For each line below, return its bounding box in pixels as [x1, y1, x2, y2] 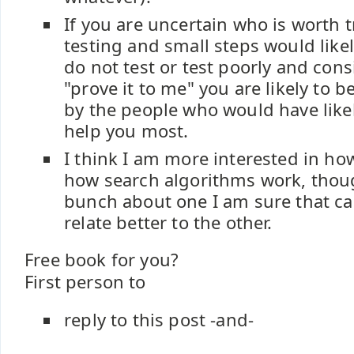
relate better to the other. [64, 211, 273, 234]
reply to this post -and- [64, 308, 254, 331]
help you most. [64, 119, 189, 142]
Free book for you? [24, 248, 179, 271]
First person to [24, 270, 146, 293]
